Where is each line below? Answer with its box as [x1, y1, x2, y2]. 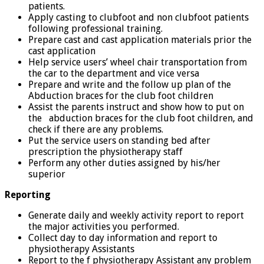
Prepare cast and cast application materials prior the [28, 34, 252, 45]
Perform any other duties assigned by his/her [28, 157, 220, 169]
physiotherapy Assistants [28, 243, 134, 255]
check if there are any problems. [28, 123, 163, 135]
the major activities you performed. [28, 220, 179, 232]
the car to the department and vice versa [28, 67, 199, 79]
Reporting [5, 189, 51, 200]
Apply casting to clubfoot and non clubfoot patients [28, 11, 249, 23]
